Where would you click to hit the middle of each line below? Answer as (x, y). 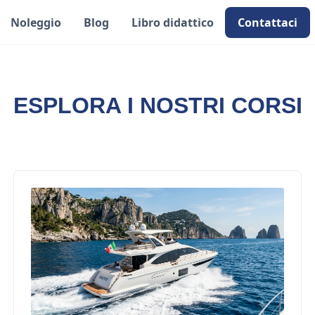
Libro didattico (173, 22)
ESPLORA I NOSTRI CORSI (157, 105)
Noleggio (36, 22)
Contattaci (268, 22)
